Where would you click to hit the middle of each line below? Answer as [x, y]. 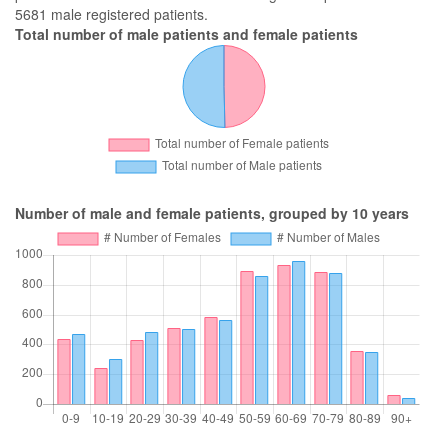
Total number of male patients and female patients [186, 34]
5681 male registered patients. [111, 14]
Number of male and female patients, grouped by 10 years [212, 213]
